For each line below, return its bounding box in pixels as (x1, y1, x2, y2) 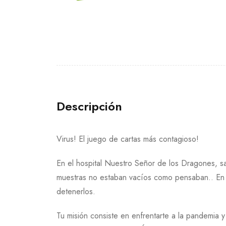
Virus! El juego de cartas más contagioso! (56, 133, 199, 145)
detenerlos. (56, 186, 95, 197)
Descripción (56, 97, 122, 115)
